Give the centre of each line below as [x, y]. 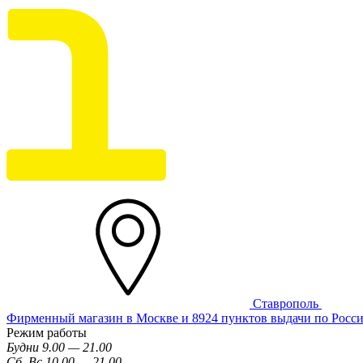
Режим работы [47, 332]
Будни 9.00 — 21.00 [59, 347]
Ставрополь [287, 303]
